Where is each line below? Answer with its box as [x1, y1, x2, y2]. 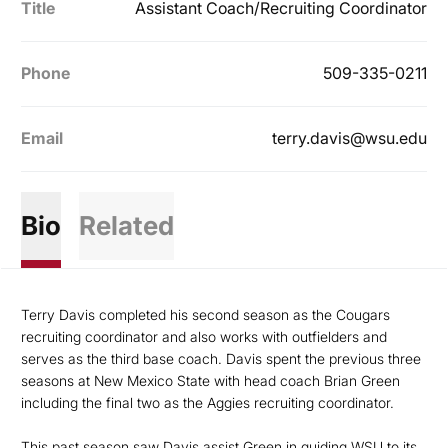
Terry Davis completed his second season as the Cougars [21, 306, 390, 323]
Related [78, 210, 174, 241]
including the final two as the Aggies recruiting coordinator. [21, 394, 394, 411]
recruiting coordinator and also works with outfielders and [21, 328, 387, 345]
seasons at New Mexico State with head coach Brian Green [21, 372, 400, 389]
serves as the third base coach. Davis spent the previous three [21, 350, 421, 367]
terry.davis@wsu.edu [272, 129, 427, 148]
